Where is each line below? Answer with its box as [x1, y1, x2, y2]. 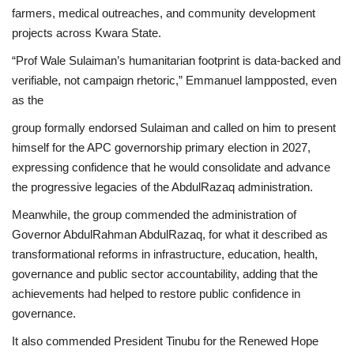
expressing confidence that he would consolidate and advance [12, 160, 330, 174]
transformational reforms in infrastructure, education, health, [12, 247, 318, 261]
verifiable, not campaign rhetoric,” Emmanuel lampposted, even [12, 73, 337, 87]
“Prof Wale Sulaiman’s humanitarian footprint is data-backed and [12, 53, 341, 67]
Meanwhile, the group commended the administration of [12, 207, 296, 221]
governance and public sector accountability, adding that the [12, 266, 318, 281]
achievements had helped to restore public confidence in [12, 286, 300, 300]
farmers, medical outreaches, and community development [12, 6, 315, 20]
